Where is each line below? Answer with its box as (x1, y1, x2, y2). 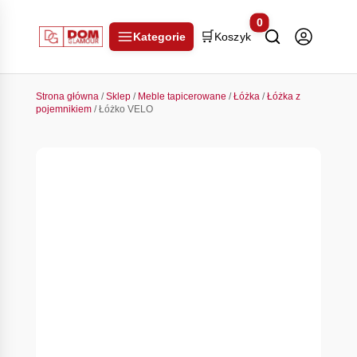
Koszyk (214, 30, 252, 43)
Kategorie (132, 30, 186, 43)
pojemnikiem (35, 104, 92, 115)
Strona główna (35, 91, 99, 102)
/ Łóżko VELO (91, 104, 153, 115)
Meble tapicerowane (137, 91, 226, 102)
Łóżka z (266, 91, 300, 102)
